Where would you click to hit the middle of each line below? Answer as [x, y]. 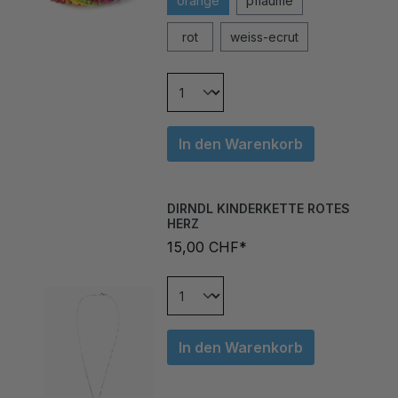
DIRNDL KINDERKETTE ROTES [258, 190]
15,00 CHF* [207, 229]
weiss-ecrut [264, 19]
